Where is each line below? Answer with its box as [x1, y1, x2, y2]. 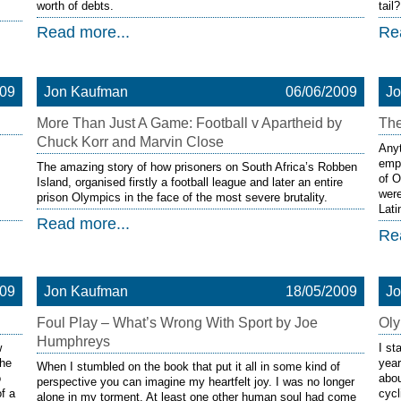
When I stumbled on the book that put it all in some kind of [36, 360, 340, 373]
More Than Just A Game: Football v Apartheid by [36, 115, 342, 131]
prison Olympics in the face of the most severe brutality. [36, 191, 328, 204]
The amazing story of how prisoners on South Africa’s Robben [36, 160, 357, 174]
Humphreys [36, 334, 110, 349]
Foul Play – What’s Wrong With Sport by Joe [36, 315, 318, 330]
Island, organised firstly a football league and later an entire [36, 175, 343, 189]
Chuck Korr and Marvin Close [36, 134, 224, 149]
